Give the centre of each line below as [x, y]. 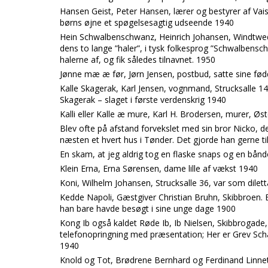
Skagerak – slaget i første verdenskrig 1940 [143, 100]
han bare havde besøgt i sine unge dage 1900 [148, 208]
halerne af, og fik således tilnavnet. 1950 [138, 60]
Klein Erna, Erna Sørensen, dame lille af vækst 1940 [159, 168]
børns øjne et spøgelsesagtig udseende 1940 [147, 22]
